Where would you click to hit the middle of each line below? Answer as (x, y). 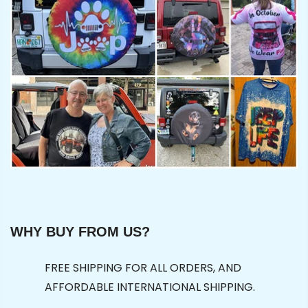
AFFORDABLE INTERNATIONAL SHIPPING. (150, 287)
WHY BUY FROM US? (80, 232)
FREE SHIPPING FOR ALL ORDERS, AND (143, 268)
